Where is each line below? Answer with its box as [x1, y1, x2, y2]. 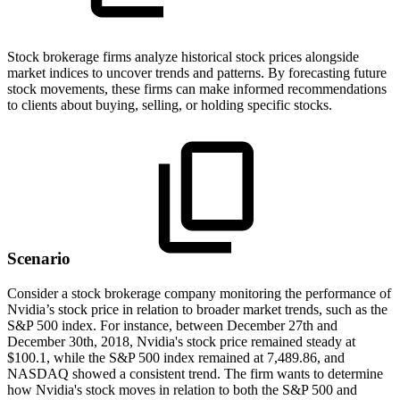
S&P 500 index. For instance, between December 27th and [7, 317, 337, 333]
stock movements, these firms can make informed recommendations [7, 81, 387, 97]
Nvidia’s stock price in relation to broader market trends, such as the [7, 301, 387, 317]
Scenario [7, 248, 75, 268]
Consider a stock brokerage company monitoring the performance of [7, 285, 391, 301]
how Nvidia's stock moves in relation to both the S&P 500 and [7, 381, 357, 397]
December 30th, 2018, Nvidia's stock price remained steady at [7, 333, 355, 349]
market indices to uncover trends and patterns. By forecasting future [7, 65, 387, 81]
